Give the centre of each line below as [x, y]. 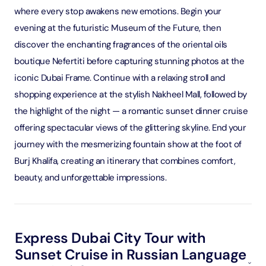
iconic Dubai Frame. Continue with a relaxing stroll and [120, 78]
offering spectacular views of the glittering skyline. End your [130, 128]
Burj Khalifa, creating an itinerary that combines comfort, [125, 161]
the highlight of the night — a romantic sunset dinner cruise [131, 111]
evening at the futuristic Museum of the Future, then [118, 28]
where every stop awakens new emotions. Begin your [118, 11]
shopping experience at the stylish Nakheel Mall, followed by [130, 94]
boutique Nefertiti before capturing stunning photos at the [129, 61]
